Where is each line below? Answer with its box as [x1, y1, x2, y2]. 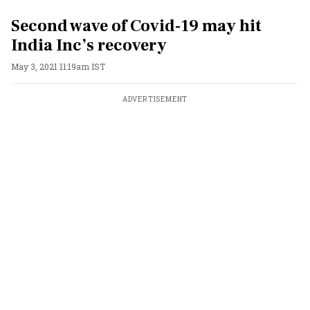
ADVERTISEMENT [122, 95, 188, 104]
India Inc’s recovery [11, 35, 167, 56]
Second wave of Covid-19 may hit [11, 15, 262, 37]
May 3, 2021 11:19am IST [11, 61, 105, 72]
